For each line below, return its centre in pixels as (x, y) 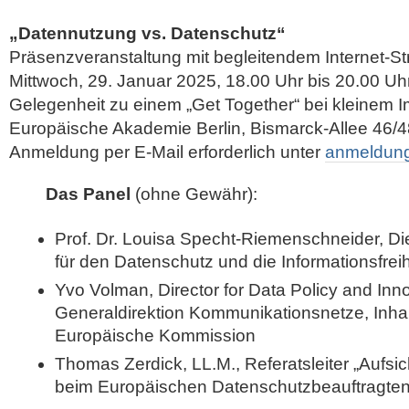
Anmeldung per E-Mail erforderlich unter (167, 152)
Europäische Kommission (155, 336)
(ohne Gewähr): (194, 194)
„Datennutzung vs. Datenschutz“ (147, 33)
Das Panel (88, 194)
